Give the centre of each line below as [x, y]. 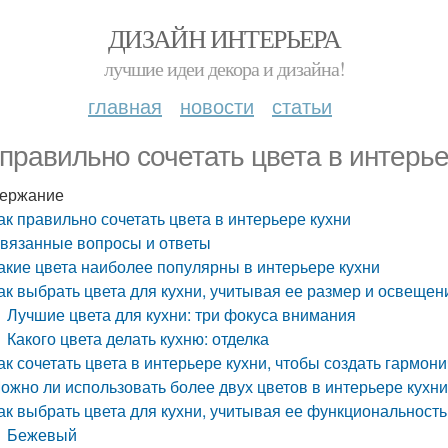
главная [125, 105]
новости [217, 105]
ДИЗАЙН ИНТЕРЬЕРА [224, 38]
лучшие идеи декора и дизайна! [224, 68]
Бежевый [42, 434]
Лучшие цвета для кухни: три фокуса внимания [182, 314]
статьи [302, 105]
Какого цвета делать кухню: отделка [138, 338]
